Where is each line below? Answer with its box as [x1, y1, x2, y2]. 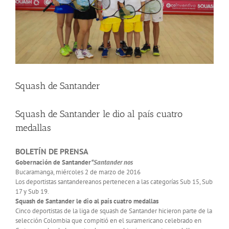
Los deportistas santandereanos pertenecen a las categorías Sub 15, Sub [15, 177, 213, 186]
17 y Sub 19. [15, 187, 49, 196]
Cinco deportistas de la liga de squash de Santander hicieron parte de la [15, 206, 212, 215]
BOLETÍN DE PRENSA [15, 146, 88, 156]
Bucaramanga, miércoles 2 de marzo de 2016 [15, 167, 141, 176]
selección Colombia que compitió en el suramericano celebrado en [15, 216, 201, 225]
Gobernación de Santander [15, 157, 91, 167]
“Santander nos [91, 157, 133, 167]
